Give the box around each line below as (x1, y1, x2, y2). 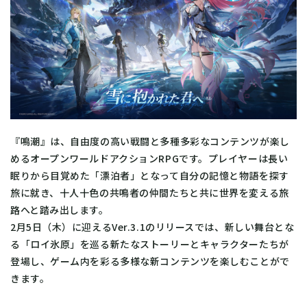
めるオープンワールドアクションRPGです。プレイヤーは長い (10, 151, 288, 166)
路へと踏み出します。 (10, 203, 109, 217)
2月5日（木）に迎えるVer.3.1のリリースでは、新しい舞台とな (10, 220, 295, 234)
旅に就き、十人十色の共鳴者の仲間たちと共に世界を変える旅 (10, 186, 289, 200)
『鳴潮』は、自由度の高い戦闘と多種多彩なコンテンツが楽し (10, 134, 290, 149)
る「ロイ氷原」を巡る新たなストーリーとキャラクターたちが (10, 237, 289, 251)
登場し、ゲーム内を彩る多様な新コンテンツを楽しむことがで (10, 254, 290, 269)
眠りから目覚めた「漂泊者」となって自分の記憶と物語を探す (10, 169, 289, 183)
